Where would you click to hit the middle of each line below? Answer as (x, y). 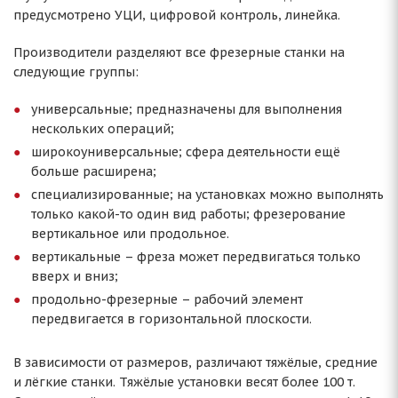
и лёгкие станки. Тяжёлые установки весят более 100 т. (184, 382)
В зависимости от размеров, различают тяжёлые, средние (195, 362)
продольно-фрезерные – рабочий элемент (167, 299)
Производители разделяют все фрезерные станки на (179, 52)
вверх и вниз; (75, 276)
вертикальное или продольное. (130, 234)
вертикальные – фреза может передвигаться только (196, 257)
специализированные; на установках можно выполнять (207, 195)
